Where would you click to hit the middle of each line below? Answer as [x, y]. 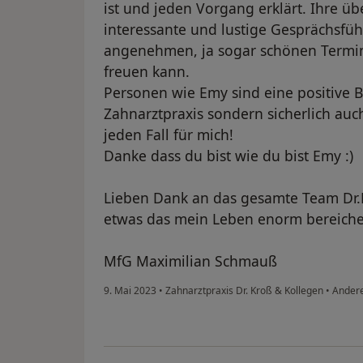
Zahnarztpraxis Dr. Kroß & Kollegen [244, 291]
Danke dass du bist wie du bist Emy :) [228, 156]
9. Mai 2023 [130, 291]
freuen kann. [147, 72]
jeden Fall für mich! [169, 135]
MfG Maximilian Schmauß [190, 261]
